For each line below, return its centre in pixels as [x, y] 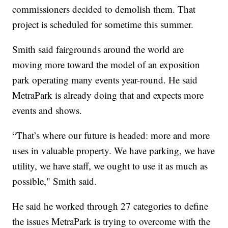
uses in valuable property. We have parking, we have [114, 151]
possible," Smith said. [55, 181]
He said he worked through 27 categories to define [110, 206]
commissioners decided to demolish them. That [104, 9]
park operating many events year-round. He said [105, 80]
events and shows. [47, 110]
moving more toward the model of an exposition [106, 65]
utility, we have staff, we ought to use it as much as [110, 166]
